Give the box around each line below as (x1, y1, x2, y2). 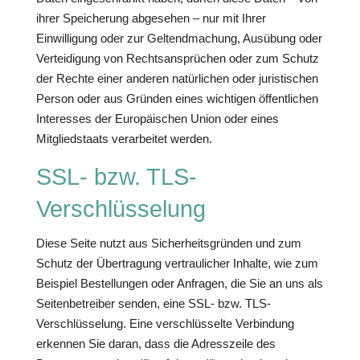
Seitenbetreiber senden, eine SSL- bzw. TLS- (35, 297, 271, 310)
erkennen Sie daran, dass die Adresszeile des (35, 337, 276, 350)
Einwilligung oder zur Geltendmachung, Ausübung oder (35, 31, 322, 45)
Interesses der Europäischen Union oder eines (35, 112, 279, 125)
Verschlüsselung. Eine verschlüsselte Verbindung (35, 317, 294, 330)
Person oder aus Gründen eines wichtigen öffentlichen (35, 92, 318, 105)
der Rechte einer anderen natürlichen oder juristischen (35, 72, 318, 85)
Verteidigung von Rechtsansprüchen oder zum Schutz (35, 51, 319, 65)
